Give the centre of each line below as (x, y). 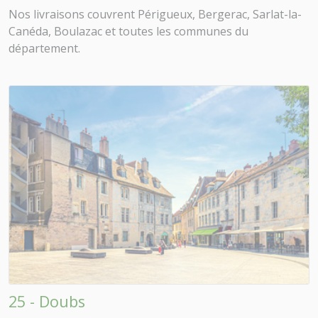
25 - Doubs (47, 302)
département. (44, 49)
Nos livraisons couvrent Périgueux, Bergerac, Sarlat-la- (155, 15)
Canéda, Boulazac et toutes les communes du (128, 32)
